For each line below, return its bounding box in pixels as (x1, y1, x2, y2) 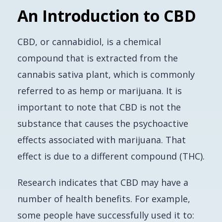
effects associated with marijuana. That (17, 134, 186, 146)
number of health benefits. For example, (17, 193, 190, 205)
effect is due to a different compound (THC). (17, 150, 205, 162)
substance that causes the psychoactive (17, 117, 188, 129)
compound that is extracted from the (17, 52, 178, 64)
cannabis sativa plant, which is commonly (17, 68, 195, 80)
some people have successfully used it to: (17, 209, 194, 221)
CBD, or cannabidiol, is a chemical (17, 36, 161, 48)
